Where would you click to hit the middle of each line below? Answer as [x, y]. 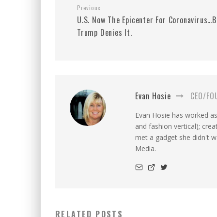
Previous [89, 8]
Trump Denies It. [105, 33]
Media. [146, 149]
